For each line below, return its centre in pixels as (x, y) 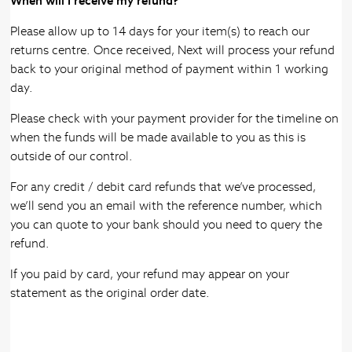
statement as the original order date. (112, 293)
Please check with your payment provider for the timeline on (175, 119)
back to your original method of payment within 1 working (170, 69)
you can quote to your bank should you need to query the (167, 225)
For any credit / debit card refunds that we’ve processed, (163, 187)
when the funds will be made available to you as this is (158, 137)
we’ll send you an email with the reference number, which (167, 206)
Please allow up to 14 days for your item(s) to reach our (160, 31)
